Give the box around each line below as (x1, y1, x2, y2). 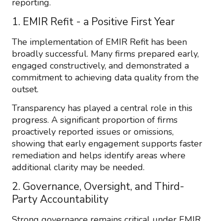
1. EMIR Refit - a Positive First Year (12, 15, 175, 29)
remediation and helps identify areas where (12, 149, 185, 161)
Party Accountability (12, 192, 109, 206)
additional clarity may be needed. (12, 161, 145, 173)
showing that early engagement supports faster (12, 138, 202, 149)
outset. (12, 83, 38, 95)
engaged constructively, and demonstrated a (12, 60, 189, 72)
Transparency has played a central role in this (12, 102, 192, 114)
